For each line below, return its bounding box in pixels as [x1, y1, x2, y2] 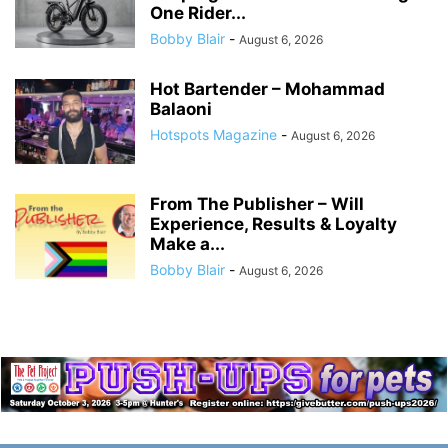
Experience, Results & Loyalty [150, 214, 397, 235]
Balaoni [150, 99, 212, 120]
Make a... [150, 234, 225, 255]
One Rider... [150, 3, 246, 24]
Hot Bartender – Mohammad [150, 79, 385, 100]
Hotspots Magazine [150, 126, 277, 144]
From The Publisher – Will [150, 194, 364, 215]
